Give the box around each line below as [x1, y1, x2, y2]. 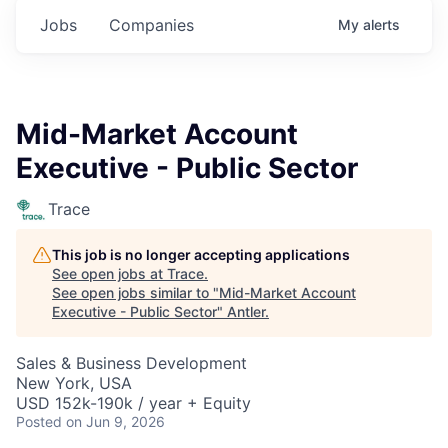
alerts [363, 16, 400, 33]
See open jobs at [52, 265, 167, 282]
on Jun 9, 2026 [66, 413, 165, 430]
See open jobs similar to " [52, 284, 219, 301]
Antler [227, 303, 265, 320]
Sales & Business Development [16, 353, 247, 373]
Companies [109, 15, 194, 35]
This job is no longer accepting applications [52, 246, 350, 263]
